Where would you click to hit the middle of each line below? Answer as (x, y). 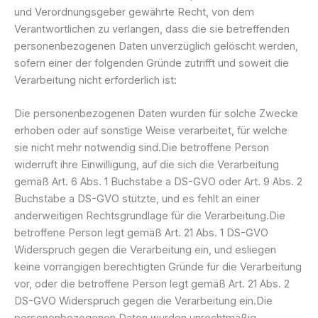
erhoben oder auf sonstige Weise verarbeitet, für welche (151, 131)
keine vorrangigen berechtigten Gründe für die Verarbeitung (158, 267)
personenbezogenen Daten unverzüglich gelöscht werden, (156, 46)
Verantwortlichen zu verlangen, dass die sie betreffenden (152, 29)
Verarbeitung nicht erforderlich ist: (95, 80)
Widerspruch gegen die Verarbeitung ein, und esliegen (145, 250)
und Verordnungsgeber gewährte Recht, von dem (134, 12)
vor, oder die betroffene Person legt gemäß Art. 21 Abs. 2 (152, 284)
